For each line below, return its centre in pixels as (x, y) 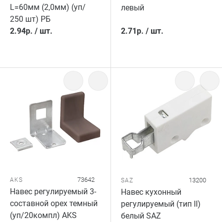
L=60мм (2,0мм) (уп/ (48, 7)
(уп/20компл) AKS (43, 215)
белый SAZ (141, 216)
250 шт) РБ (30, 19)
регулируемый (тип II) (161, 204)
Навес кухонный (151, 192)
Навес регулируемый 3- (53, 192)
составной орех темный (54, 203)
